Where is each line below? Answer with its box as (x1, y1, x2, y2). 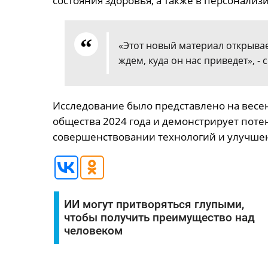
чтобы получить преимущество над (63, 211, 255, 224)
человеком (63, 224, 123, 237)
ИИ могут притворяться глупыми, (63, 198, 244, 211)
